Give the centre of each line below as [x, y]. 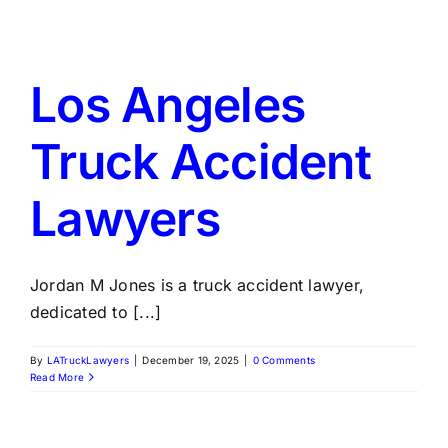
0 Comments [284, 360]
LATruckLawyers [88, 360]
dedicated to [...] [96, 312]
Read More [57, 377]
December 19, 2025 [191, 360]
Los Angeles [168, 104]
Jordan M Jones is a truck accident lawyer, [197, 285]
